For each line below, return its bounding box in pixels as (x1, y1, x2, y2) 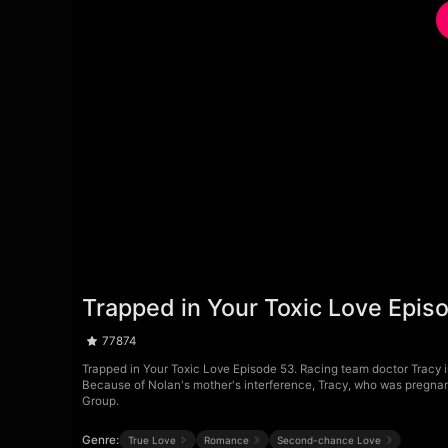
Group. (82, 393, 120, 408)
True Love (127, 433, 176, 446)
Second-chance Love (277, 433, 382, 446)
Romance (203, 433, 249, 446)
